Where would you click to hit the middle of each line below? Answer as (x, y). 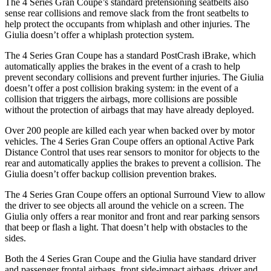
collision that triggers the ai (56, 99)
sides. (15, 238)
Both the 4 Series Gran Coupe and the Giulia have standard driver (130, 258)
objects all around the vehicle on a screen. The (155, 205)
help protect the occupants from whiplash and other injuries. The (127, 24)
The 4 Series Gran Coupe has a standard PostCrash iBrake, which (130, 55)
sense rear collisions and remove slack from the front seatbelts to (127, 13)
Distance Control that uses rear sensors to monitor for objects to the (132, 152)
